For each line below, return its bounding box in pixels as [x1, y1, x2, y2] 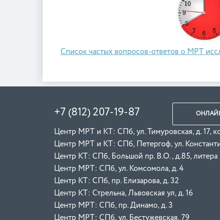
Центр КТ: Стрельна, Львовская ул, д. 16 [54, 189, 193, 197]
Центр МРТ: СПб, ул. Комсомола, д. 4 [54, 165, 184, 173]
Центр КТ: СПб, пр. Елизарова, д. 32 [54, 177, 179, 185]
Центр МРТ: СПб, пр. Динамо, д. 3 [54, 201, 189, 210]
